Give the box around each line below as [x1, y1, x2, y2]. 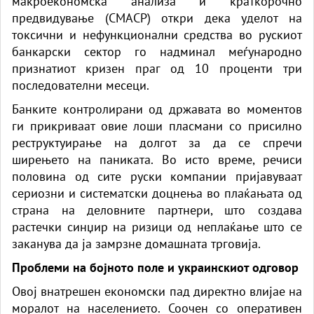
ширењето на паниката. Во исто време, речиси [12, 151, 302, 168]
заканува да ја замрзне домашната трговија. [12, 235, 261, 252]
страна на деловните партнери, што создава [12, 201, 302, 218]
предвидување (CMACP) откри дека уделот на [12, 9, 302, 26]
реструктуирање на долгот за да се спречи [12, 134, 302, 151]
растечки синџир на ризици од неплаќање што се [12, 218, 302, 235]
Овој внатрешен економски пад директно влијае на [12, 282, 302, 299]
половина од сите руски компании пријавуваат [12, 168, 302, 184]
